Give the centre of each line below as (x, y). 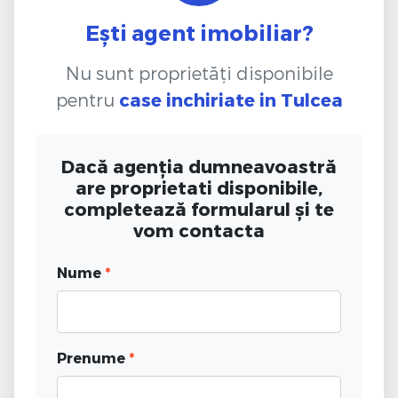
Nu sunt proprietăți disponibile (199, 72)
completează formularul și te (199, 208)
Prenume (93, 357)
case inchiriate (187, 99)
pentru (87, 99)
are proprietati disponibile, (199, 187)
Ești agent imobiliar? (199, 32)
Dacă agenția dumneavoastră (199, 166)
